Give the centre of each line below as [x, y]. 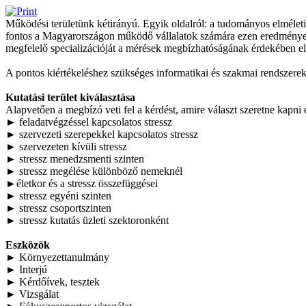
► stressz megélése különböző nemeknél [94, 171]
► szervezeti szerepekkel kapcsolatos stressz [102, 134]
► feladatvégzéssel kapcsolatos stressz [89, 122]
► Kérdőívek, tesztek [53, 282]
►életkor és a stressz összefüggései [82, 183]
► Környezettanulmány [57, 257]
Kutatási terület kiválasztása [70, 97]
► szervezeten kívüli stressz [66, 147]
